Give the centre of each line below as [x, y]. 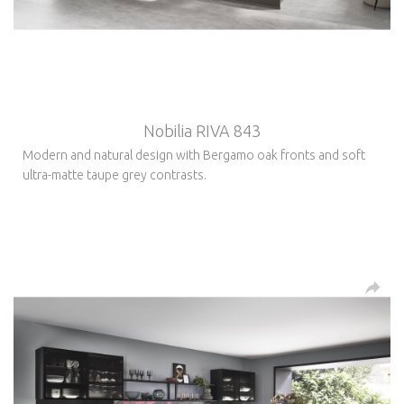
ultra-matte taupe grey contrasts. [115, 174]
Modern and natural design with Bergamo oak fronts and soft [194, 155]
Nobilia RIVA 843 [202, 130]
